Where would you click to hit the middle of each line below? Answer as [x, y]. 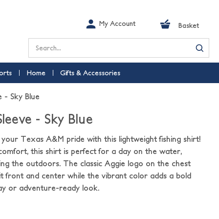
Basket [189, 25]
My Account [117, 23]
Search [41, 44]
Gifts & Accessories [90, 73]
